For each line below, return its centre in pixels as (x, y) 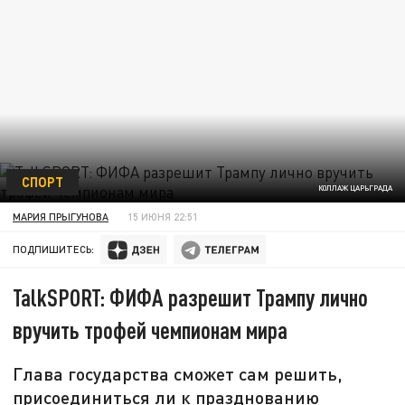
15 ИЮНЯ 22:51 (163, 216)
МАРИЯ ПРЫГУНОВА (61, 216)
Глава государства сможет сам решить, (178, 374)
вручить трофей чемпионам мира (151, 330)
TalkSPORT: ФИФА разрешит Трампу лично (191, 297)
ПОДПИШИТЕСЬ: (54, 250)
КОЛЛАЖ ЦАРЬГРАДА (355, 188)
